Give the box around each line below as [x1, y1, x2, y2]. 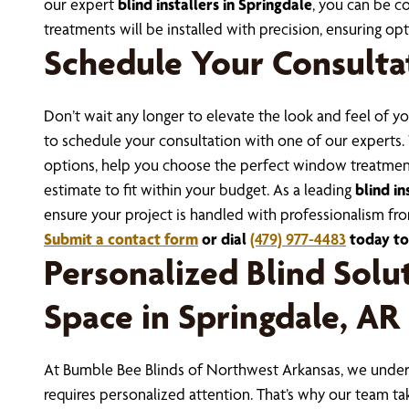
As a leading [273, 180, 351, 200]
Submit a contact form [44, 229, 198, 249]
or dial [198, 229, 250, 249]
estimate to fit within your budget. [44, 180, 273, 200]
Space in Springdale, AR [44, 295, 400, 339]
